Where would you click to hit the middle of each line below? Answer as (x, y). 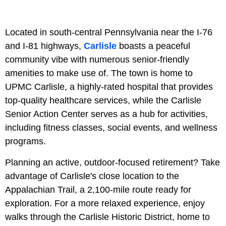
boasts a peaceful (153, 46)
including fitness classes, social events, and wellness (111, 127)
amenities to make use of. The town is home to (99, 73)
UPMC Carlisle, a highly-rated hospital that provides (109, 87)
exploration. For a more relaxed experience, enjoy (105, 203)
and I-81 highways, (44, 46)
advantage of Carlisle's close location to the (92, 176)
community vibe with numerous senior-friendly (97, 59)
